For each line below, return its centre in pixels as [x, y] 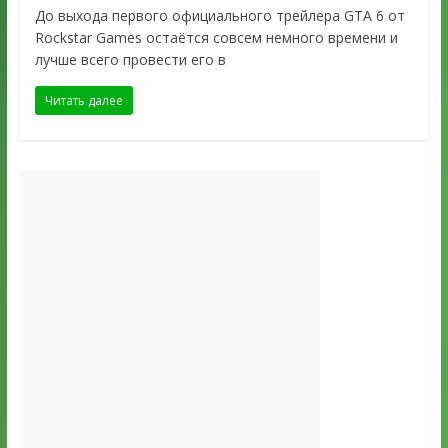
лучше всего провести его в [130, 60]
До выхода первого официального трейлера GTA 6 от [219, 16]
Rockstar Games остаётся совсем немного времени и [216, 38]
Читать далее [83, 101]
